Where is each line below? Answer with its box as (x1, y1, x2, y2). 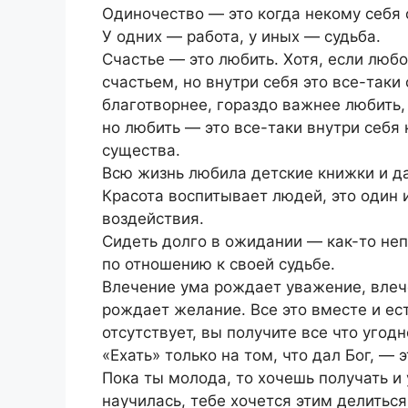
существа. (102, 141, 180, 160)
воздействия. (102, 209, 204, 229)
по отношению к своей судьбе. (102, 255, 335, 274)
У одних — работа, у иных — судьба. (102, 27, 381, 46)
